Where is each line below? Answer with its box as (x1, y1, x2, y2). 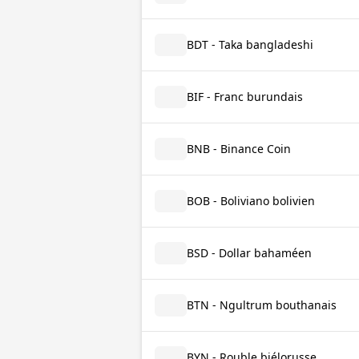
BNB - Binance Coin (187, 141, 291, 156)
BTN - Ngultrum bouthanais (187, 297, 337, 313)
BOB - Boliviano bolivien (187, 193, 315, 208)
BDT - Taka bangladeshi (187, 37, 313, 52)
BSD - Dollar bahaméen (187, 245, 312, 260)
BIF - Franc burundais (187, 89, 303, 104)
